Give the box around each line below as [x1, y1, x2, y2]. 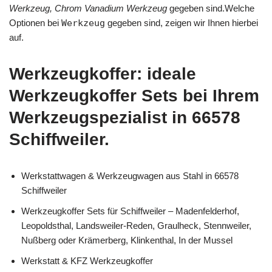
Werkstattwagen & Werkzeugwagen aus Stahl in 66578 [21, 170, 239, 181]
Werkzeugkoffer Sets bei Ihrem [9, 86, 259, 105]
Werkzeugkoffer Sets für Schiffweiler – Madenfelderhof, [21, 205, 239, 216]
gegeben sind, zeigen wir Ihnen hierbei [105, 17, 258, 28]
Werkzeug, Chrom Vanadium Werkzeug [9, 2, 167, 13]
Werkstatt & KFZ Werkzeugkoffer [21, 255, 153, 266]
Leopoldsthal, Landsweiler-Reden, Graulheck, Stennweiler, [21, 220, 251, 231]
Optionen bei [9, 17, 61, 28]
